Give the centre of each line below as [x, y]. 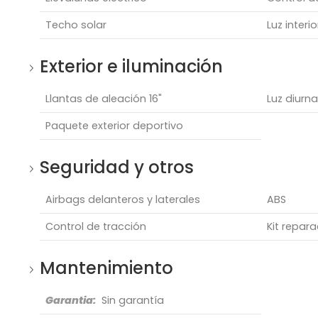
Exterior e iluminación [132, 67]
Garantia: [71, 301]
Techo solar [76, 25]
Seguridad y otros [117, 168]
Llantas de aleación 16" [104, 99]
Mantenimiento [107, 268]
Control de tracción [96, 227]
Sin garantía [133, 301]
